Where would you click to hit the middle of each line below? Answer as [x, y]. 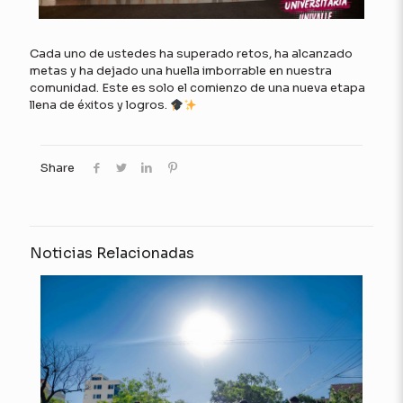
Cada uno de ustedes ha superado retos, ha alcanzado [191, 54]
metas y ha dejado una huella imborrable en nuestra [181, 71]
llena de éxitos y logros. [100, 105]
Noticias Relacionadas [112, 254]
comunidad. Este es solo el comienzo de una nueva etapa [197, 88]
